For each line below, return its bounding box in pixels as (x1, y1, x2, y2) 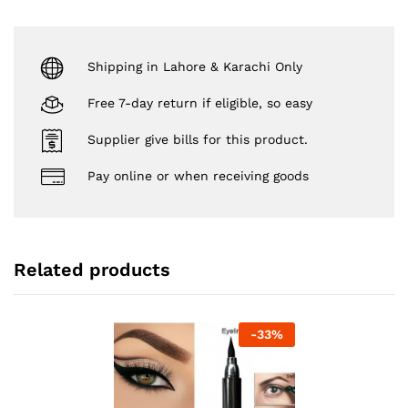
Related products (14, 258, 170, 280)
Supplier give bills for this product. (87, 132, 308, 148)
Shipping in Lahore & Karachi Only (87, 59, 302, 75)
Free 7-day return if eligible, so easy (87, 96, 312, 111)
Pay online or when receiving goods (87, 168, 309, 184)
